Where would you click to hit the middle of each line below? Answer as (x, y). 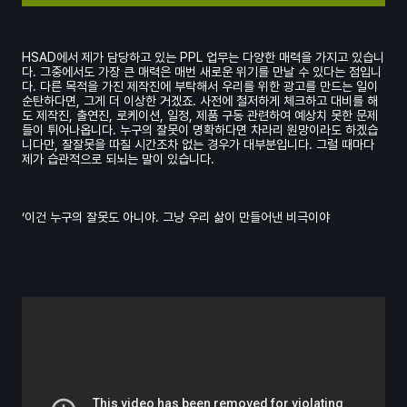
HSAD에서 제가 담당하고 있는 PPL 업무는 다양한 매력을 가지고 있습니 (203, 57)
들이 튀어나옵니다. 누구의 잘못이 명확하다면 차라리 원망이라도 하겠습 (200, 129)
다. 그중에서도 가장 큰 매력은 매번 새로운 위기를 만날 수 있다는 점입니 (202, 71)
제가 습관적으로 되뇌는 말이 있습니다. (118, 159)
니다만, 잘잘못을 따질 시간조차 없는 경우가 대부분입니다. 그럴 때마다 (198, 144)
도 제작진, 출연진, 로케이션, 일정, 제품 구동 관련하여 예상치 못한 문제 (200, 115)
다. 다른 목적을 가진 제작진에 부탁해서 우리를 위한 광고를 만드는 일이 (200, 86)
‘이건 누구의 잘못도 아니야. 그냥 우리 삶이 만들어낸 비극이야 (176, 217)
